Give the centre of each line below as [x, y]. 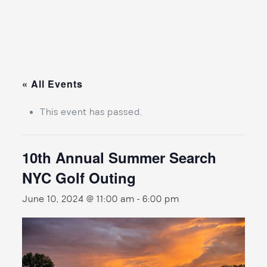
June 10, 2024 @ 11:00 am [78, 199]
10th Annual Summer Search [119, 157]
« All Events [52, 84]
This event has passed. [91, 112]
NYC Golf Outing [79, 178]
